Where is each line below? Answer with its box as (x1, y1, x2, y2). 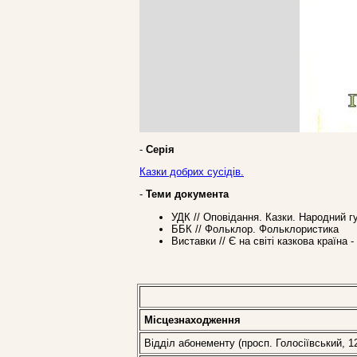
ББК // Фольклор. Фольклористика (171, 222, 339, 235)
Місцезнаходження (144, 314, 241, 326)
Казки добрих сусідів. (139, 165, 244, 178)
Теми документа (146, 188, 229, 201)
